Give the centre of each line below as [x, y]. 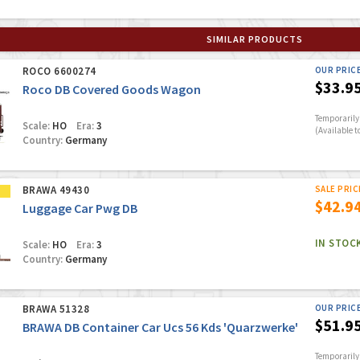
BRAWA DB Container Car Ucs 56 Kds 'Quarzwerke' [160, 327]
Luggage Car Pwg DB [80, 208]
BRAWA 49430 [56, 190]
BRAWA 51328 [56, 309]
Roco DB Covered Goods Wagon [111, 89]
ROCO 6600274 [59, 71]
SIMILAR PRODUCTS [254, 39]
